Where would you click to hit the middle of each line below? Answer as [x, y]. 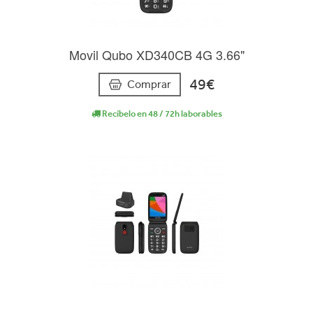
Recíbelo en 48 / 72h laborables [161, 113]
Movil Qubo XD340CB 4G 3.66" [156, 54]
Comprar [149, 84]
